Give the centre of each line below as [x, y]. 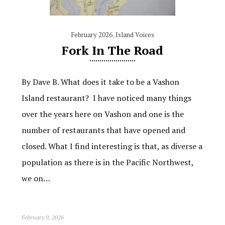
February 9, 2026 [42, 217]
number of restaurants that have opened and [103, 130]
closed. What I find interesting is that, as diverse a [112, 146]
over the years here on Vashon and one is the [102, 114]
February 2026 [91, 35]
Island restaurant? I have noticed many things [106, 98]
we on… [36, 179]
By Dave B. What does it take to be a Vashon [100, 82]
